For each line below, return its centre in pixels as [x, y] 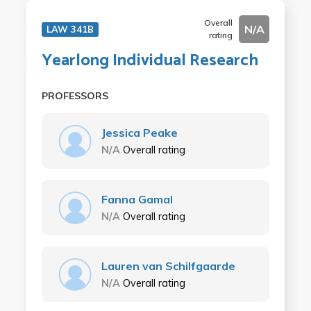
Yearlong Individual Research [150, 60]
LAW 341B [70, 29]
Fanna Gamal [137, 199]
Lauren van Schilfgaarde [168, 266]
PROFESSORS [75, 95]
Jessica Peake [139, 132]
